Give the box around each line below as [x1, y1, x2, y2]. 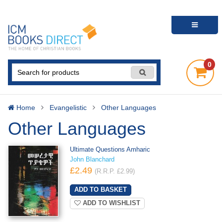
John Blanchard [69, 156, 114, 163]
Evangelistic [50, 104, 87, 111]
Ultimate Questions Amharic [69, 146, 150, 153]
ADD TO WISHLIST [80, 200, 140, 207]
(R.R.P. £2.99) [94, 167, 135, 175]
